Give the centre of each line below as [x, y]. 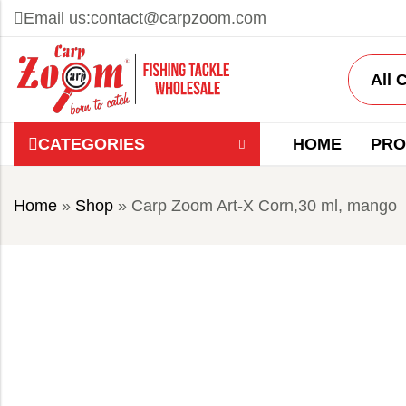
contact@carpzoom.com [179, 18]
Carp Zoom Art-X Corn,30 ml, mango [264, 206]
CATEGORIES [92, 144]
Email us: [57, 18]
